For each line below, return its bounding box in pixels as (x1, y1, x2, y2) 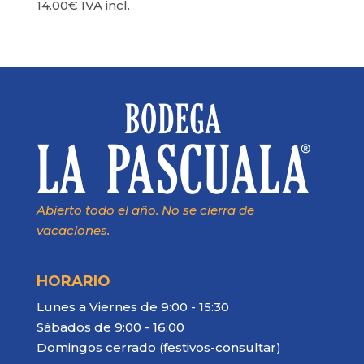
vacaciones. (36, 223, 110, 238)
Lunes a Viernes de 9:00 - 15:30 (36, 299, 229, 315)
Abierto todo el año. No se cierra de (36, 202, 254, 218)
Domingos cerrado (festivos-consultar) (36, 340, 281, 356)
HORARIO (36, 272, 110, 291)
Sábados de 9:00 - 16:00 (36, 319, 184, 336)
